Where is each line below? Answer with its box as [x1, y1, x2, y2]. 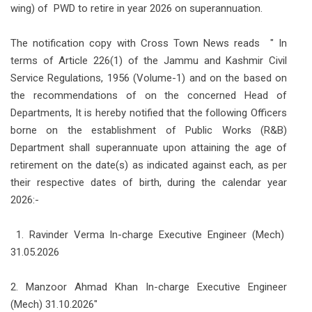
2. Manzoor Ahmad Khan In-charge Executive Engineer [10, 280, 287, 293]
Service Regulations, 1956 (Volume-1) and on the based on [10, 71, 287, 84]
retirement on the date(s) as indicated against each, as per [10, 158, 287, 171]
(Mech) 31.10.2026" [10, 297, 97, 311]
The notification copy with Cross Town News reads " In [10, 36, 287, 49]
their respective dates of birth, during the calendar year [10, 175, 287, 189]
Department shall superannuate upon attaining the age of [10, 141, 287, 154]
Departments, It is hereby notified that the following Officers [10, 106, 287, 119]
